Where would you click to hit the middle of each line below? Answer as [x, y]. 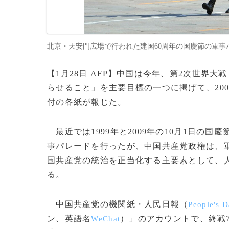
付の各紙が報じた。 [87, 102]
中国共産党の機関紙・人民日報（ [118, 204]
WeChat [106, 219]
